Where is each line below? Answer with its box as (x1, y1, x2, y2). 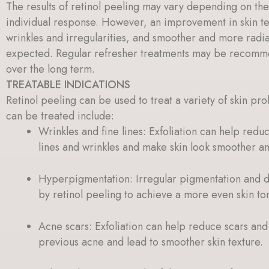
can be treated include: (6, 107, 114, 124)
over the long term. (6, 61, 95, 77)
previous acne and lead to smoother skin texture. (38, 234, 263, 250)
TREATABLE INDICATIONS (6, 76, 130, 92)
